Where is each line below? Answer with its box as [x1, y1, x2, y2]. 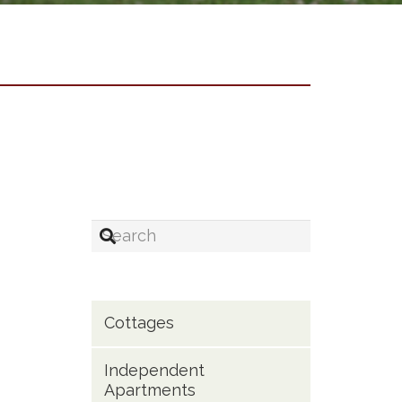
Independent [103, 361, 205, 380]
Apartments [103, 380, 196, 400]
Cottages [103, 313, 174, 333]
